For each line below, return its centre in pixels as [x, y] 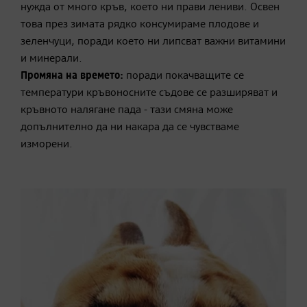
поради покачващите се [184, 76]
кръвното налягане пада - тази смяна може [127, 110]
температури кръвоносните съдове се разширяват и [149, 93]
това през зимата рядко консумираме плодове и [140, 24]
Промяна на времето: [72, 76]
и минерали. [51, 59]
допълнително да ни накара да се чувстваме [130, 127]
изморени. [47, 144]
